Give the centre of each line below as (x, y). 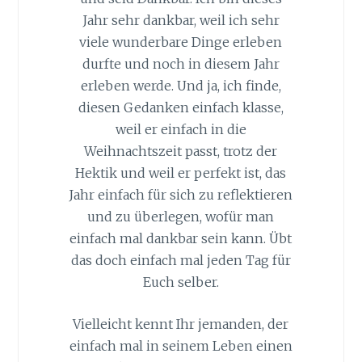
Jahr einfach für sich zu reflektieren (181, 194)
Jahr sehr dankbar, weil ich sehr (181, 20)
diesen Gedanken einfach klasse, (181, 107)
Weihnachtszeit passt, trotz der (181, 151)
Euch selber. (181, 282)
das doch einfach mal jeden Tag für (181, 260)
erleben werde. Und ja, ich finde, (181, 85)
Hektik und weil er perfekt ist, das (181, 173)
